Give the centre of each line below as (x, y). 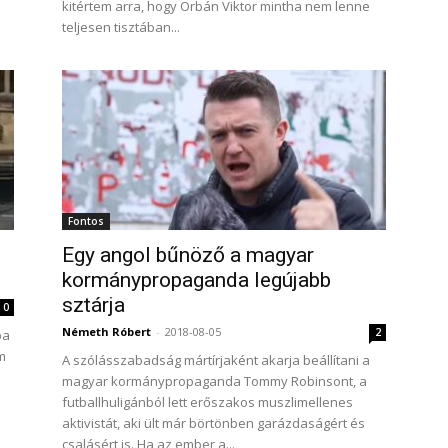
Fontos (86, 221)
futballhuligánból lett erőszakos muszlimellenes (207, 402)
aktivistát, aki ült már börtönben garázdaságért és (213, 423)
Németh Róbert (106, 331)
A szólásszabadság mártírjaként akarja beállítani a (216, 360)
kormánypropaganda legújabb (196, 280)
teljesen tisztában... (121, 27)
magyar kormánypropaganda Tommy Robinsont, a (214, 381)
